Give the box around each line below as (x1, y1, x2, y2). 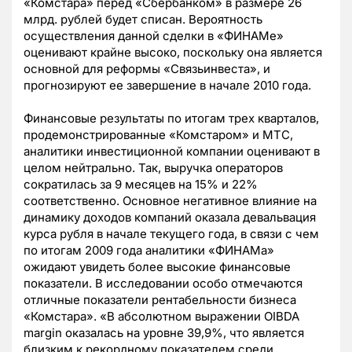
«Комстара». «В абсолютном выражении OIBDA (24, 309, 299, 324)
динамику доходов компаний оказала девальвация (24, 210, 316, 225)
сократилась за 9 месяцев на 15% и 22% (24, 177, 258, 192)
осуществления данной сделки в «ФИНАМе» (24, 28, 284, 44)
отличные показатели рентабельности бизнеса (24, 292, 296, 308)
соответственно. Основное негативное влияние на (24, 193, 317, 209)
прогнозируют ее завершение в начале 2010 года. (24, 78, 311, 93)
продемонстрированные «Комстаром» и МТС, (24, 127, 293, 143)
